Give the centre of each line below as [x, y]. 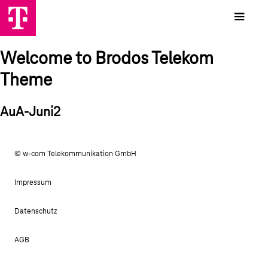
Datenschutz [36, 211]
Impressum [33, 183]
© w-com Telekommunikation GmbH [75, 154]
